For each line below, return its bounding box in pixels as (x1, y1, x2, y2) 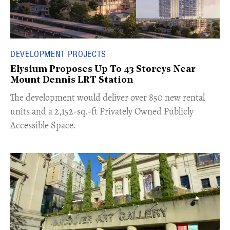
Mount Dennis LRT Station (10, 75, 133, 86)
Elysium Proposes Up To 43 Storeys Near (10, 65, 196, 75)
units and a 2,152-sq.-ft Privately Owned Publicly (10, 105, 194, 118)
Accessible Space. (10, 119, 75, 132)
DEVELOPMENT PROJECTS (10, 49, 106, 60)
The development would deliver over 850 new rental (10, 91, 205, 104)
